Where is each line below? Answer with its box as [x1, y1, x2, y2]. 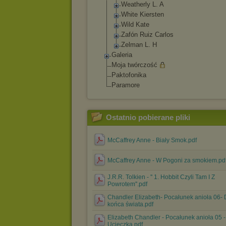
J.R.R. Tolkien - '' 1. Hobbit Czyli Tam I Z [107, 174, 215, 181]
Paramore [111, 81, 140, 89]
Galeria [111, 51, 132, 59]
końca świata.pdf [107, 201, 153, 208]
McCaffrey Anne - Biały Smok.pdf [107, 137, 197, 144]
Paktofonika [111, 71, 146, 79]
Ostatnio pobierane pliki [106, 113, 190, 122]
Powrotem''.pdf [107, 181, 147, 188]
